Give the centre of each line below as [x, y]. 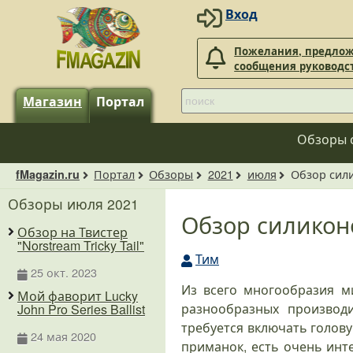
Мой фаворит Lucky [78, 295]
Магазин [52, 101]
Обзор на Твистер [72, 232]
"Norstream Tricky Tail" [81, 246]
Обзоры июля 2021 [73, 203]
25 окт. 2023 [63, 273]
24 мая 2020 [63, 336]
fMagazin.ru [48, 175]
